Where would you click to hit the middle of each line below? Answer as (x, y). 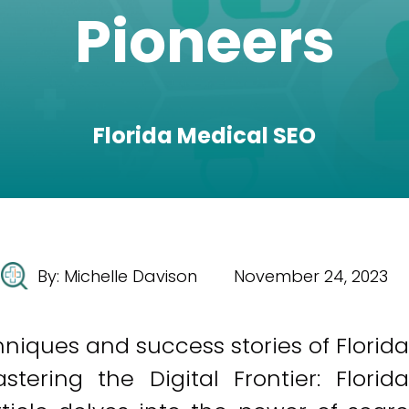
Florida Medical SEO (204, 136)
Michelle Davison (131, 276)
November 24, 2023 (311, 276)
